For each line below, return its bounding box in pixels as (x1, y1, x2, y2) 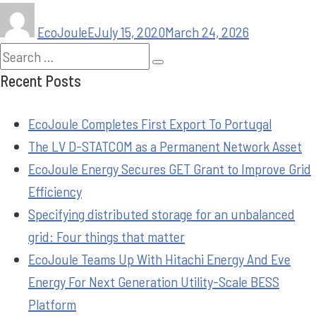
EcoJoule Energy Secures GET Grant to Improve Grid (28, 159, 311, 177)
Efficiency (28, 182, 82, 200)
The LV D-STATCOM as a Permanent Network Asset (28, 137, 302, 154)
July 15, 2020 (95, 23, 165, 40)
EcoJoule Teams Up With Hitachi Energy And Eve (28, 250, 291, 267)
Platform (28, 295, 76, 312)
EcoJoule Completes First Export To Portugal (28, 114, 272, 132)
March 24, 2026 (165, 23, 249, 40)
